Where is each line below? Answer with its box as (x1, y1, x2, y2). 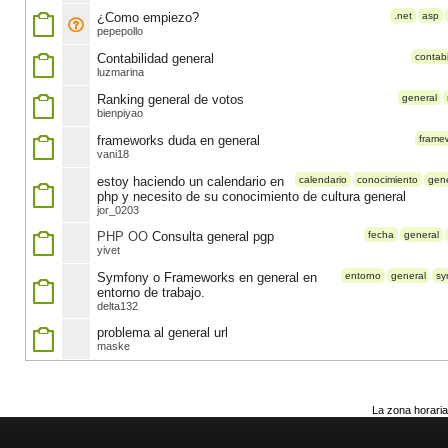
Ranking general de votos (97, 92, 244, 107)
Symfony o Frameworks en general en (97, 270, 317, 285)
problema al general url (97, 325, 228, 340)
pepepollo (97, 25, 143, 37)
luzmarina (97, 66, 144, 78)
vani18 (97, 148, 129, 160)
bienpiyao (97, 107, 143, 119)
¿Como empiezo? (97, 10, 199, 25)
